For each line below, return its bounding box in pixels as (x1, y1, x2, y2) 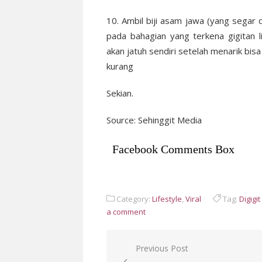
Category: (115, 194, 152, 205)
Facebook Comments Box (112, 143, 235, 156)
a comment (106, 206, 146, 218)
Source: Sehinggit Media (106, 114, 202, 126)
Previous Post (136, 243, 188, 254)
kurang (106, 60, 133, 73)
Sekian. (106, 87, 133, 99)
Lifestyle (152, 194, 182, 205)
